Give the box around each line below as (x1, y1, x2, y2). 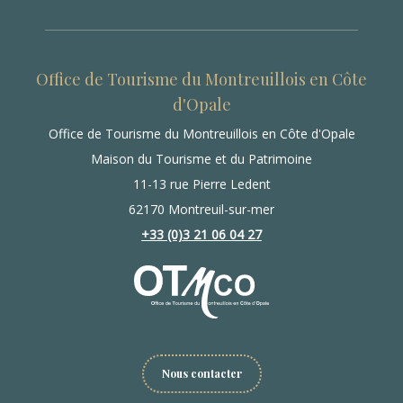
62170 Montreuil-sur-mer (129, 201, 274, 219)
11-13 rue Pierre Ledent (132, 175, 271, 193)
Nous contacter (161, 366, 242, 381)
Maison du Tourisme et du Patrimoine (91, 150, 312, 168)
